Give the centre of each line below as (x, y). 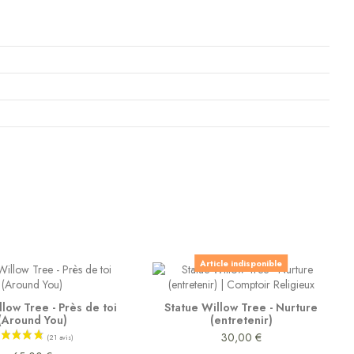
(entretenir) (241, 320)
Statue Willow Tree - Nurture (241, 307)
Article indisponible (241, 263)
